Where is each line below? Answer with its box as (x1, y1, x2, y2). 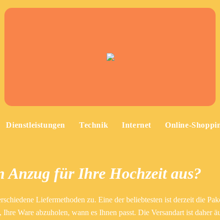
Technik (79, 121, 109, 129)
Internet (122, 121, 151, 129)
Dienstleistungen (6, 121, 65, 129)
